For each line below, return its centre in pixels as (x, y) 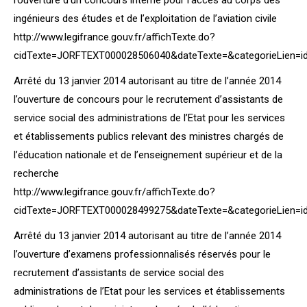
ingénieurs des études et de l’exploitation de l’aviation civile (145, 19)
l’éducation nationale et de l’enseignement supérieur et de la (148, 155)
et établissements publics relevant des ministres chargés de (149, 136)
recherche (36, 173)
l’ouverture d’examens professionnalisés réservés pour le (142, 254)
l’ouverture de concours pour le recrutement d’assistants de (148, 99)
